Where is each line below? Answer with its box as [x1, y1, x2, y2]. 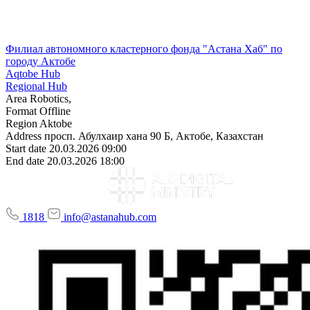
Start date [6, 142, 46, 154]
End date [6, 154, 44, 167]
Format [6, 104, 37, 117]
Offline [39, 104, 71, 117]
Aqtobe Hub [6, 67, 60, 80]
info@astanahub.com [64, 210, 156, 223]
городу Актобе [6, 55, 75, 67]
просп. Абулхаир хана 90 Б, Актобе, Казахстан [44, 129, 264, 142]
